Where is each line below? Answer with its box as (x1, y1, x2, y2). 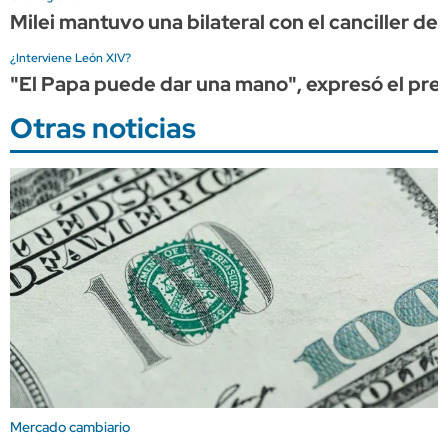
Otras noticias (10, 108, 196, 147)
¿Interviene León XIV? (10, 49, 131, 66)
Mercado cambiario (10, 417, 130, 436)
